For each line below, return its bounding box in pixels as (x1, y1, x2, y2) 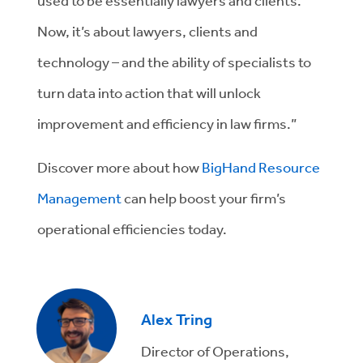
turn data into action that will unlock (37, 83, 261, 101)
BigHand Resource (202, 158, 320, 176)
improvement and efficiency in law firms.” (37, 114, 297, 132)
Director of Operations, (141, 341, 290, 360)
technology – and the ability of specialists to (37, 53, 311, 70)
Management (37, 189, 122, 207)
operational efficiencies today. (37, 220, 227, 237)
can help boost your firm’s (122, 189, 286, 207)
